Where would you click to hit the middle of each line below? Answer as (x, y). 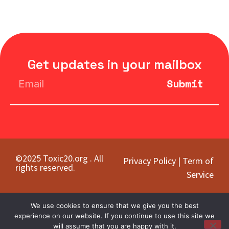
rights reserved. (45, 168)
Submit (185, 84)
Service (200, 175)
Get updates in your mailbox (114, 65)
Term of (198, 161)
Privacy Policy (150, 161)
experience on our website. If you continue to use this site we (114, 216)
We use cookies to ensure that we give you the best (114, 205)
